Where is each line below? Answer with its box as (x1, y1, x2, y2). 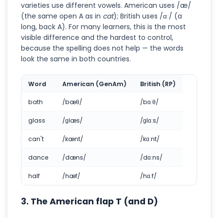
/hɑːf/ (140, 171, 157, 180)
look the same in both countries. (21, 54, 131, 64)
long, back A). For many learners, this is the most (21, 21, 186, 32)
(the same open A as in (21, 11, 103, 21)
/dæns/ (62, 153, 86, 162)
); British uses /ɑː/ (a (113, 11, 182, 21)
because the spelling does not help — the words (21, 43, 183, 53)
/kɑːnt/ (140, 134, 160, 143)
